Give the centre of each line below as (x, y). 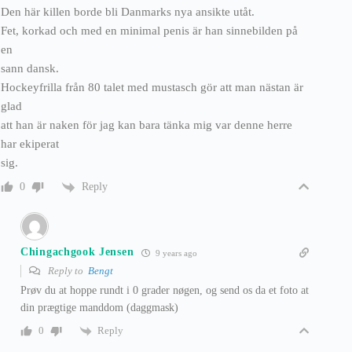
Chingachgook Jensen (77, 252)
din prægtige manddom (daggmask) (99, 307)
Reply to (67, 270)
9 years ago (176, 253)
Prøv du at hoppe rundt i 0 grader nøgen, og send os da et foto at (165, 290)
